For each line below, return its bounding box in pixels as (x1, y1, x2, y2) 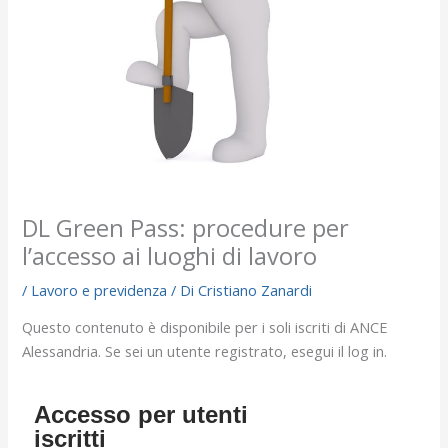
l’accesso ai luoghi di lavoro (22, 239, 318, 272)
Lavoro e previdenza (31, 279, 168, 300)
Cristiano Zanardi (198, 279, 313, 300)
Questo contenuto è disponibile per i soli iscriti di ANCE (22, 317, 388, 338)
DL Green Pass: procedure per (22, 211, 350, 244)
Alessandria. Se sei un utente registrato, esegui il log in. (22, 341, 388, 362)
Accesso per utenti (34, 401, 249, 429)
